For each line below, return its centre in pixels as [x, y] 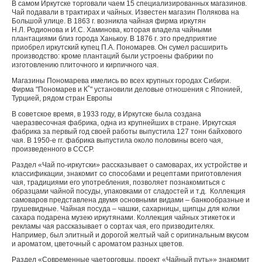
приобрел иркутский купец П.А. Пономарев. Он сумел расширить [120, 47]
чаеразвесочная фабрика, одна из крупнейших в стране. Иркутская [124, 123]
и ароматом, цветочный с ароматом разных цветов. [98, 244]
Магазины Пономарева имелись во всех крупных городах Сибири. [121, 81]
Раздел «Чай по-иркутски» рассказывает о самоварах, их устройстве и [130, 165]
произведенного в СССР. [53, 149]
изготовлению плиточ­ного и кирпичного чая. [97, 65]
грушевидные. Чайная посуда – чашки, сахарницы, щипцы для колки [126, 209]
